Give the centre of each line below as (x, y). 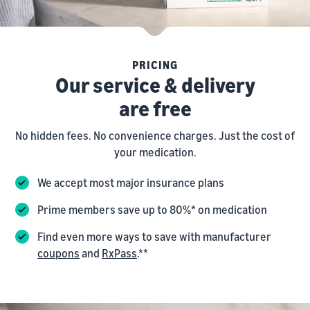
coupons (58, 253)
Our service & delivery (155, 85)
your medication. (155, 152)
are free (155, 108)
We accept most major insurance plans (131, 182)
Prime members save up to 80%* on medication (152, 209)
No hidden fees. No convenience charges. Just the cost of (155, 135)
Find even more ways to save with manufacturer (154, 236)
